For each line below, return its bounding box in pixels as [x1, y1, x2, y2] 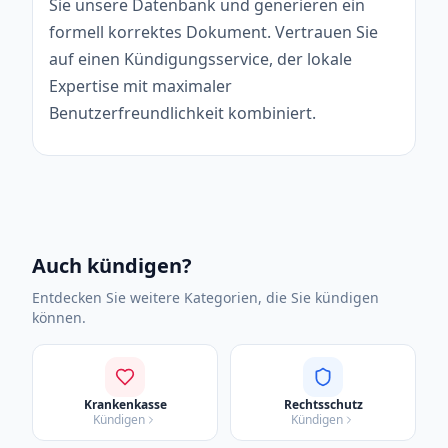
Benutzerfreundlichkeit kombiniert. [49, 101, 316, 124]
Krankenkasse [83, 395, 167, 413]
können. [32, 307, 86, 327]
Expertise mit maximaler [49, 74, 232, 97]
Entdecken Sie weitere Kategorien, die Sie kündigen [32, 287, 379, 307]
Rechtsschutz [283, 395, 363, 413]
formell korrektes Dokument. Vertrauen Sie [49, 20, 378, 43]
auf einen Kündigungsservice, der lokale [49, 47, 352, 70]
